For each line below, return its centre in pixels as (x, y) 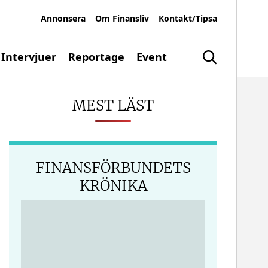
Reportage (96, 57)
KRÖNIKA (113, 185)
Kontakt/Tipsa (188, 18)
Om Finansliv (122, 18)
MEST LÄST (113, 105)
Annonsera (63, 18)
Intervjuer (29, 57)
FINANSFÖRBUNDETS (113, 167)
